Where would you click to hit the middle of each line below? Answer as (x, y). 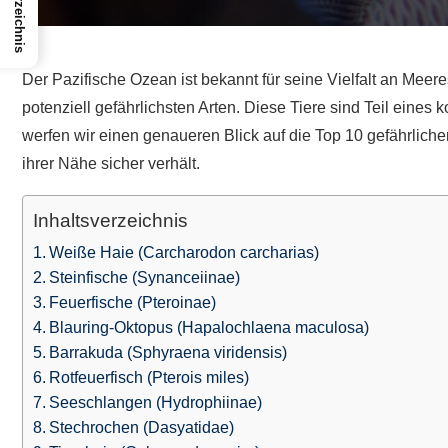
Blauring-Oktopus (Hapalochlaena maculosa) (209, 327)
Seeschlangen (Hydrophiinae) (156, 402)
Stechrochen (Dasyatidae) (142, 427)
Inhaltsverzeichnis (110, 221)
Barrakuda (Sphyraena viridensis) (168, 352)
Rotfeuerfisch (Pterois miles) (149, 377)
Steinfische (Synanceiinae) (145, 277)
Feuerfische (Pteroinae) (133, 302)
